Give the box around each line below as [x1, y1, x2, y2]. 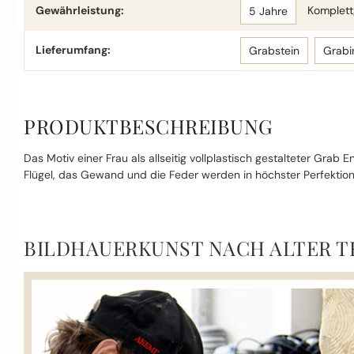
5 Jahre [249, 4, 288, 18]
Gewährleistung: [36, 3, 125, 17]
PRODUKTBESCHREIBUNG [24, 113, 273, 139]
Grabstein [249, 43, 300, 58]
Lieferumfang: [36, 43, 111, 57]
